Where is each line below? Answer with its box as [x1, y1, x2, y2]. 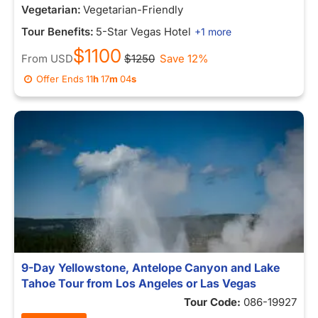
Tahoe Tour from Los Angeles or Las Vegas [21, 276, 256, 290]
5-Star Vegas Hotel [96, 25, 191, 38]
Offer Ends [36, 73, 84, 84]
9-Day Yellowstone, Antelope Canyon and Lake [21, 261, 280, 275]
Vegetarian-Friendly [83, 3, 183, 16]
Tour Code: [184, 295, 243, 309]
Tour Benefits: [21, 25, 94, 38]
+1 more [194, 26, 231, 38]
